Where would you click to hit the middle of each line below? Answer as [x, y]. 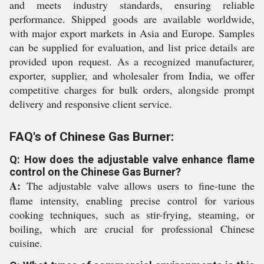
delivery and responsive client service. [91, 104]
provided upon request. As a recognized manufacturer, [132, 61]
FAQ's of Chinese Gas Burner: [92, 137]
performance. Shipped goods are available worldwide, [132, 19]
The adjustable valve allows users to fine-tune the [138, 186]
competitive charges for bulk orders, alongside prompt [132, 90]
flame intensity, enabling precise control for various [132, 200]
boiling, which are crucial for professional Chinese [132, 229]
